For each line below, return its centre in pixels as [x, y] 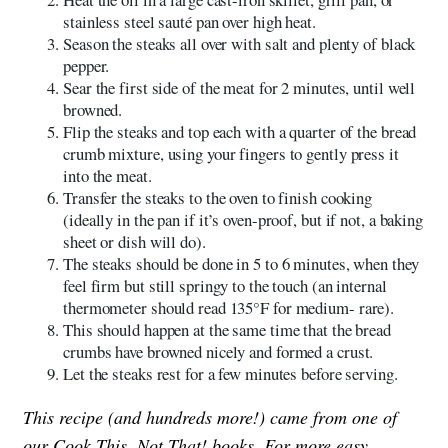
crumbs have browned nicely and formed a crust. [218, 351]
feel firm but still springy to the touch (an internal [225, 285]
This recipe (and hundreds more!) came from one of [210, 416]
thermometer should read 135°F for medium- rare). [229, 307]
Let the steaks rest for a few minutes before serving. [230, 373]
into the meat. [107, 175]
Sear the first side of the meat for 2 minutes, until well [239, 87]
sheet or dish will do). [134, 241]
